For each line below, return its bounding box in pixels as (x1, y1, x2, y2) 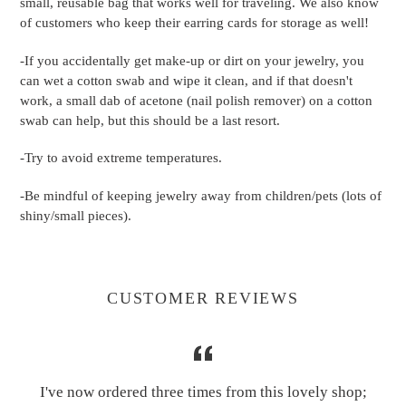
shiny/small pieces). (20, 208, 131, 223)
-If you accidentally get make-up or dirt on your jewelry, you (20, 53, 364, 68)
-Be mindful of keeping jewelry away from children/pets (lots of (20, 188, 382, 203)
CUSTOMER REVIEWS (107, 288, 299, 307)
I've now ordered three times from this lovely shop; (39, 382, 367, 401)
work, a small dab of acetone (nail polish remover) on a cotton (20, 92, 372, 108)
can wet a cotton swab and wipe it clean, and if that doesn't (20, 72, 353, 88)
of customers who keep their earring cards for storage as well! (20, 15, 369, 31)
